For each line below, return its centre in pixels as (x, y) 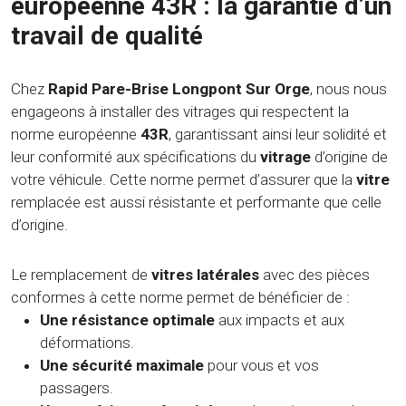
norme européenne (76, 135)
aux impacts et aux (280, 320)
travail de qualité (107, 36)
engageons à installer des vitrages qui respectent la (180, 112)
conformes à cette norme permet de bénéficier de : (180, 298)
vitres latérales (205, 275)
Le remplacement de (81, 275)
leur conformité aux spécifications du (135, 157)
